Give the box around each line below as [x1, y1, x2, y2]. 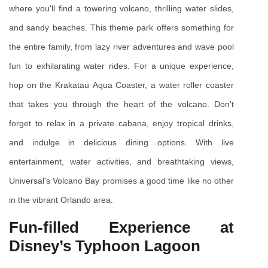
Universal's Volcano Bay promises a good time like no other [9, 175, 234, 185]
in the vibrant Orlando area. [9, 194, 113, 205]
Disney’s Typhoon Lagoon [9, 236, 200, 255]
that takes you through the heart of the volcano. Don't [9, 99, 234, 109]
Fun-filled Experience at [9, 218, 234, 236]
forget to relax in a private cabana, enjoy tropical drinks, [9, 118, 234, 128]
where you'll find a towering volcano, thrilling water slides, [9, 3, 234, 13]
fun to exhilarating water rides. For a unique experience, [9, 60, 234, 71]
